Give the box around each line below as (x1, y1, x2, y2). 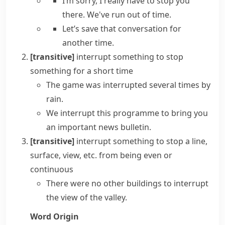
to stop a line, (156, 136, 207, 147)
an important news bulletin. (46, 122, 151, 133)
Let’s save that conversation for (62, 23, 181, 34)
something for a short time (30, 65, 133, 76)
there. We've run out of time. (62, 9, 171, 20)
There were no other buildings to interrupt (46, 178, 208, 189)
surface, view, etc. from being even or (30, 150, 172, 161)
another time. (62, 37, 114, 48)
